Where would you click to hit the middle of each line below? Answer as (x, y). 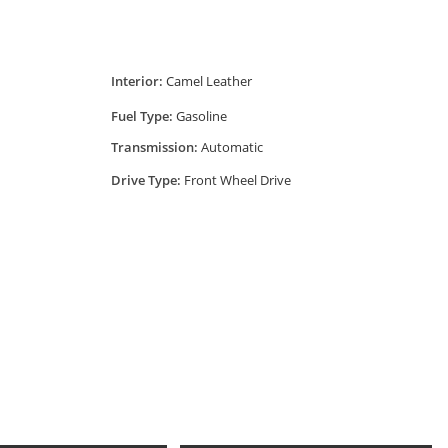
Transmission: (155, 147)
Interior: (137, 81)
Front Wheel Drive (238, 180)
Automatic (232, 147)
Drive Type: (146, 180)
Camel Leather (209, 81)
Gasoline (202, 116)
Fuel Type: (142, 116)
